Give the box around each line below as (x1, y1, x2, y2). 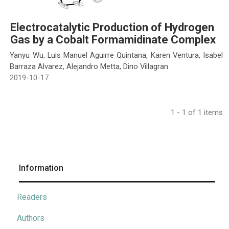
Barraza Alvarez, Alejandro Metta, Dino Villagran (10, 61, 169, 71)
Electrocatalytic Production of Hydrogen (10, 21, 214, 34)
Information (19, 163, 63, 173)
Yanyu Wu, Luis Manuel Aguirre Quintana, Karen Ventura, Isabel (10, 50, 223, 60)
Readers (17, 192, 47, 202)
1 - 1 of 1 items (171, 107, 223, 117)
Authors (17, 213, 44, 223)
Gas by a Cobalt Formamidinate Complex (10, 33, 216, 47)
